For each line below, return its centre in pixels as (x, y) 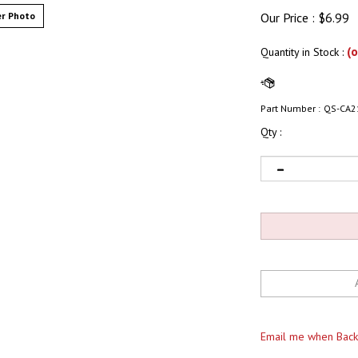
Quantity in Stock (301, 52)
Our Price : (288, 18)
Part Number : (290, 108)
